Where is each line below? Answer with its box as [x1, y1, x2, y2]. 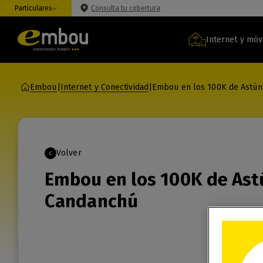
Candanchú [45, 190, 138, 212]
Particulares [15, 4, 52, 12]
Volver [56, 148, 82, 158]
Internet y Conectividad [60, 82, 149, 92]
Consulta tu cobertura [91, 4, 160, 12]
